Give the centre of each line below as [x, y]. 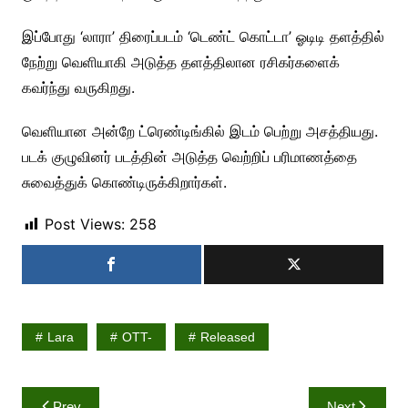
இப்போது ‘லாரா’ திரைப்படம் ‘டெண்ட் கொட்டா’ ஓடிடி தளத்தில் [203, 36]
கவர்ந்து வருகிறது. [78, 87]
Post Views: [84, 224]
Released [227, 337]
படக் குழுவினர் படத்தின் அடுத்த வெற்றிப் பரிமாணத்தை [189, 157]
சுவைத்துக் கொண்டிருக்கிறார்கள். [124, 182]
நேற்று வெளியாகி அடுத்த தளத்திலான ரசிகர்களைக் [180, 62]
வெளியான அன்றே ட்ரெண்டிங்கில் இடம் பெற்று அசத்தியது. [199, 131]
